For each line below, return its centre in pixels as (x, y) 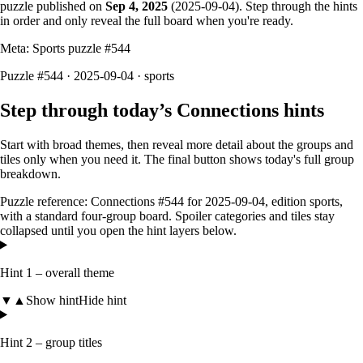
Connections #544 (137, 201)
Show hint (52, 300)
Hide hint (102, 300)
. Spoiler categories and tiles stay (252, 216)
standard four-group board (102, 216)
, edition (287, 201)
